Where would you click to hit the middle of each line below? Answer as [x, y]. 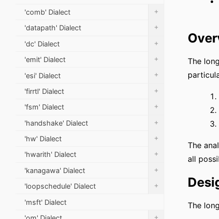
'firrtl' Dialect [44, 91]
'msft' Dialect [45, 202]
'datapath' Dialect [53, 28]
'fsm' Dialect [44, 107]
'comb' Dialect [47, 12]
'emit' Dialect [45, 60]
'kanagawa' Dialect [55, 170]
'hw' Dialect [43, 139]
